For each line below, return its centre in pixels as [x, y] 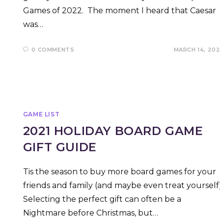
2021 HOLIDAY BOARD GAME [113, 131]
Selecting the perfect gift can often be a [102, 199]
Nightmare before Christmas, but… [90, 213]
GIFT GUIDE [60, 147]
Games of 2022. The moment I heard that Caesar [119, 11]
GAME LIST [41, 114]
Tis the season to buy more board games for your [119, 171]
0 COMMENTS [53, 50]
